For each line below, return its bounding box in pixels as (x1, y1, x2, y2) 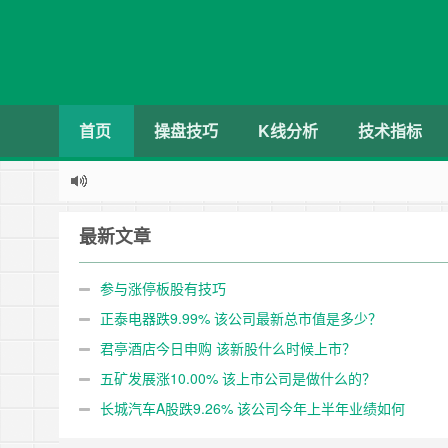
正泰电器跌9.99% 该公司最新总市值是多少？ (100, 308, 382, 328)
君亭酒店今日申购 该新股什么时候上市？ (100, 338, 356, 358)
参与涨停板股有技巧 (100, 278, 226, 298)
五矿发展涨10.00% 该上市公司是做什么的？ (100, 368, 376, 388)
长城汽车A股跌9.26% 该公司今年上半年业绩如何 (100, 398, 405, 418)
